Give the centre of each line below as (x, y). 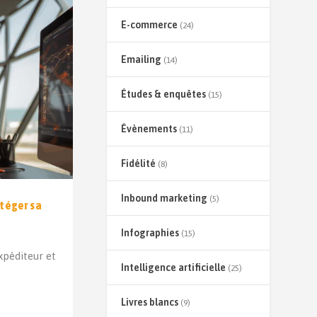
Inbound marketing (164, 198)
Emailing (141, 60)
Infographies (150, 233)
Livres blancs (149, 302)
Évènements (149, 129)
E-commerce (149, 25)
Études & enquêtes (163, 94)
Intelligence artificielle (173, 268)
